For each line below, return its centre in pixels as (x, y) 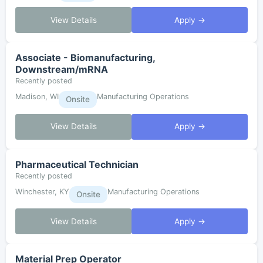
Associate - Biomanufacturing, (85, 58)
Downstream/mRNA (62, 70)
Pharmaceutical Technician (77, 164)
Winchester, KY (42, 191)
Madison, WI (37, 97)
